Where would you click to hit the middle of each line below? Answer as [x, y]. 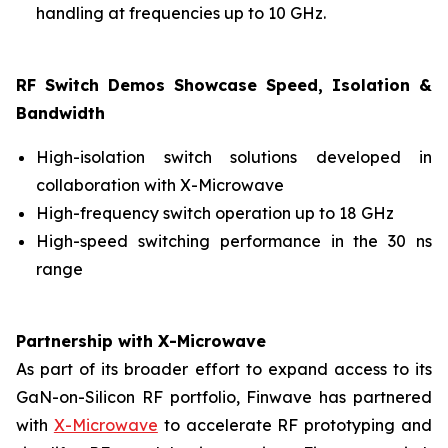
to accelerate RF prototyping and [295, 425]
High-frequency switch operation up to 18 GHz [215, 213]
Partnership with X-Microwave [141, 341]
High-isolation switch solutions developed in [234, 157]
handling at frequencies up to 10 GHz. [181, 13]
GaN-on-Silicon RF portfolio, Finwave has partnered [224, 397]
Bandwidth [60, 113]
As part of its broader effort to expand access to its [224, 369]
